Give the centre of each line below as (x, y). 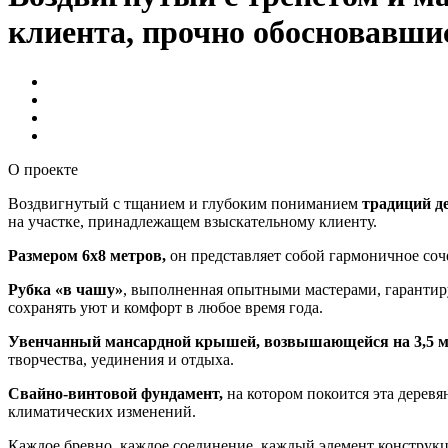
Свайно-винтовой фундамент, (115, 393)
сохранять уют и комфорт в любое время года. (165, 307)
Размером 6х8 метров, (87, 255)
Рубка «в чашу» (65, 289)
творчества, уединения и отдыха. (121, 359)
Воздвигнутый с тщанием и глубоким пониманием (183, 203)
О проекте (43, 169)
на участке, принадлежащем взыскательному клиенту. (192, 221)
